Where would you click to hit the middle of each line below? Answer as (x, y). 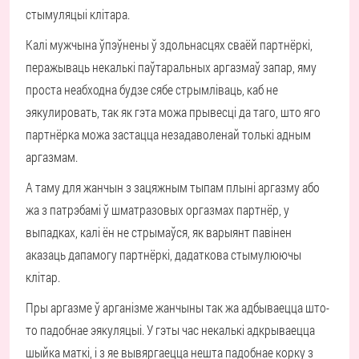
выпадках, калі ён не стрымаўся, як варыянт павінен (159, 232)
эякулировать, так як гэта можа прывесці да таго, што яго (173, 112)
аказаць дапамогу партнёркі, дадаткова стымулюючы (163, 254)
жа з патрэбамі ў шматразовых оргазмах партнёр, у (157, 210)
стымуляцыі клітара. (78, 14)
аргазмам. (52, 157)
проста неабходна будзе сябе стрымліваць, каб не (152, 89)
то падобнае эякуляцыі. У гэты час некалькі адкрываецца (170, 330)
